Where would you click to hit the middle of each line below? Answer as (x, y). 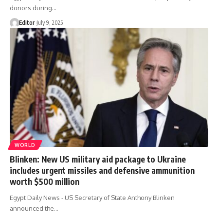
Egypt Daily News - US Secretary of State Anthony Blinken (92, 198)
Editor (27, 23)
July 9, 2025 (49, 23)
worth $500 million (45, 182)
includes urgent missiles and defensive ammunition (102, 171)
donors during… (33, 8)
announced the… (34, 209)
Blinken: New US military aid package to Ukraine (98, 159)
